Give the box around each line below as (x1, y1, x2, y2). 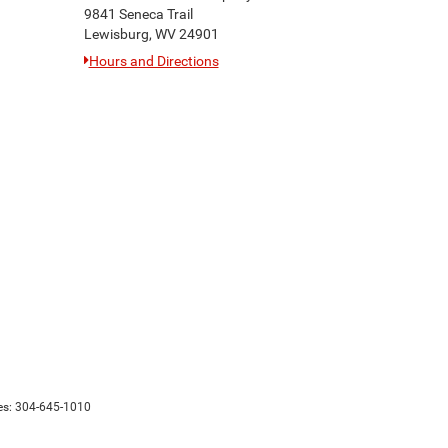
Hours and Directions (88, 53, 219, 69)
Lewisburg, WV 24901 (83, 26, 219, 42)
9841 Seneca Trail (83, 6, 193, 22)
